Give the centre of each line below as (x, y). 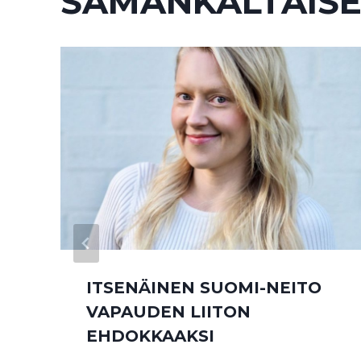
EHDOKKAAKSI (150, 336)
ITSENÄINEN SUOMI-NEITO (204, 288)
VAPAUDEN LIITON (168, 312)
